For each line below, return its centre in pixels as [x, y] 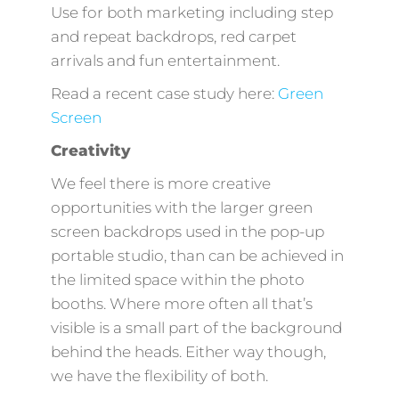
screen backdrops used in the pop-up [187, 231]
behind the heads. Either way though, [188, 351]
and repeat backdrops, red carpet [173, 36]
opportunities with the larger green [181, 207]
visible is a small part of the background [196, 327]
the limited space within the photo [177, 279]
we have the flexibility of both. [159, 375]
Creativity [90, 150]
